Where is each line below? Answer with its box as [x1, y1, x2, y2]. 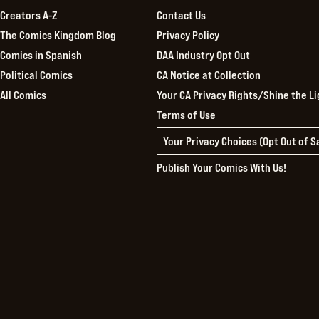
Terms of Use [157, 107, 216, 122]
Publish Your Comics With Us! [157, 159, 287, 174]
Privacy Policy [157, 27, 220, 42]
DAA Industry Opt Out [157, 47, 251, 62]
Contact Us [157, 7, 206, 22]
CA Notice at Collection [157, 67, 261, 82]
